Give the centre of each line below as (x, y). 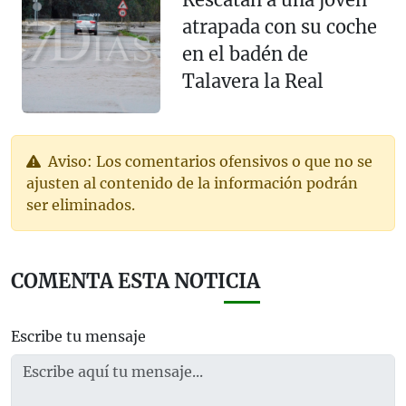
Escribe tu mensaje (78, 337)
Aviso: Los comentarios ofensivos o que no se (208, 162)
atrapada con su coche (279, 27)
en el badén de (245, 54)
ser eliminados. (81, 205)
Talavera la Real (252, 82)
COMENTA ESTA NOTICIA (135, 282)
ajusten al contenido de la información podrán (192, 184)
